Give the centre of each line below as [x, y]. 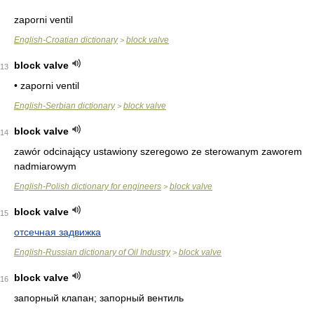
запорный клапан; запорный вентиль [99, 298]
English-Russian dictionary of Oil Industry [92, 252]
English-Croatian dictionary [66, 40]
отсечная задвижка [57, 232]
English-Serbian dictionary [64, 106]
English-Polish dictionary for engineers [88, 186]
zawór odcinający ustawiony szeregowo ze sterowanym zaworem [158, 151]
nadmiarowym [45, 166]
